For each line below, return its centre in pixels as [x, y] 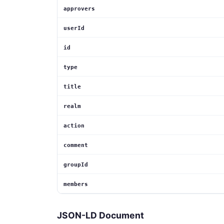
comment [76, 145]
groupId [76, 165]
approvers [79, 9]
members [76, 184]
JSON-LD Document [100, 215]
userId [74, 28]
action [74, 126]
